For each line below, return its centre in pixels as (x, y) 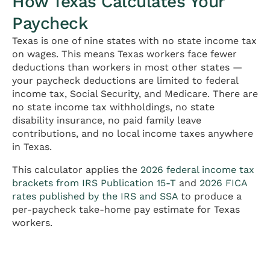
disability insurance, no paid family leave (107, 121)
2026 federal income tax (197, 170)
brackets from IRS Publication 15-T (94, 183)
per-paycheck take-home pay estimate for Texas (126, 210)
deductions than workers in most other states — (127, 67)
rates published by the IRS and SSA (95, 196)
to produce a (210, 196)
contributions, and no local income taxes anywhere (133, 134)
